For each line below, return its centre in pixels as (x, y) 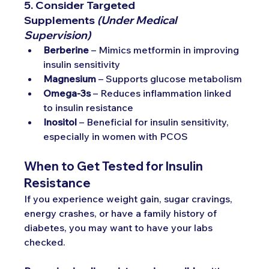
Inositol (60, 122)
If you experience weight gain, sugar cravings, (130, 198)
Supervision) (58, 35)
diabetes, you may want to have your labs (120, 227)
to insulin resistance (89, 107)
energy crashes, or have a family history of (122, 213)
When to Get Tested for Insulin (115, 166)
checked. (46, 242)
